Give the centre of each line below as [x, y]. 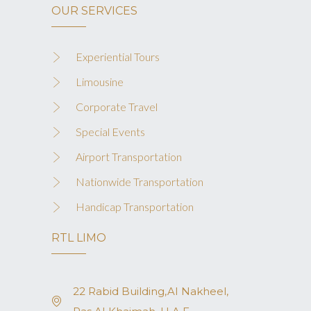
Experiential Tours [118, 57]
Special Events [110, 132]
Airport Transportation [129, 157]
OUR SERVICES [94, 11]
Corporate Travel [117, 107]
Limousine [100, 82]
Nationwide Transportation [140, 182]
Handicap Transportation [135, 207]
